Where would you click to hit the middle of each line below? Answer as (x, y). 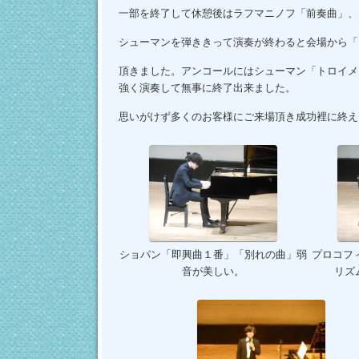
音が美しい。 (213, 272)
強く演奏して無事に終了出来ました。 (207, 88)
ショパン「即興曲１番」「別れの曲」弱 (213, 255)
